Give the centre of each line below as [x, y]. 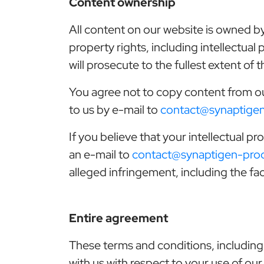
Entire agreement [118, 218]
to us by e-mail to [115, 109]
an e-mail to [100, 154]
